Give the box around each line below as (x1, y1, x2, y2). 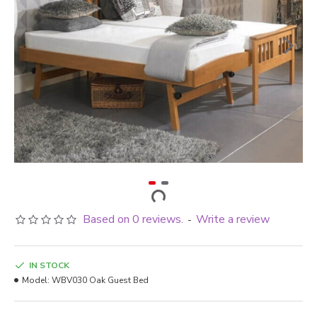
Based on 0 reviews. (83, 212, 183, 227)
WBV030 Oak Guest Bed (52, 275, 149, 286)
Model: (22, 275, 50, 286)
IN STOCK (29, 260, 69, 271)
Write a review (196, 212, 270, 227)
